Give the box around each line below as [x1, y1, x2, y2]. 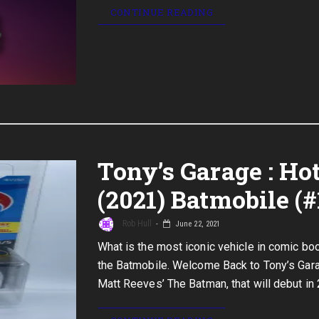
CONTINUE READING [110, 6, 213, 19]
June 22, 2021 [173, 219, 221, 229]
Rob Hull [120, 219, 152, 229]
